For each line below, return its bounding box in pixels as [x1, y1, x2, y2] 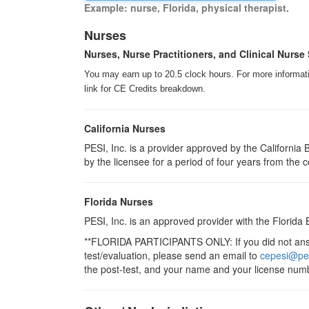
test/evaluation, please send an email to [84, 248, 260, 262]
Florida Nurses [84, 194, 153, 208]
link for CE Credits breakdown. [84, 83, 206, 94]
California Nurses [84, 121, 166, 135]
